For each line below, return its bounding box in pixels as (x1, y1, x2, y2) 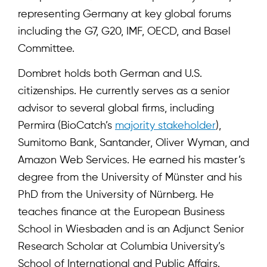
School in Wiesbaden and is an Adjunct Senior (18, 223, 244, 235)
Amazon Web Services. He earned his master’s (18, 154, 245, 166)
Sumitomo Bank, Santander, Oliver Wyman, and (18, 137, 249, 148)
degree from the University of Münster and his (18, 172, 242, 183)
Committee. (18, 43, 74, 54)
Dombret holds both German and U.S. (18, 68, 202, 79)
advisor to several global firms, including (18, 103, 214, 114)
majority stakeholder (115, 120, 216, 131)
